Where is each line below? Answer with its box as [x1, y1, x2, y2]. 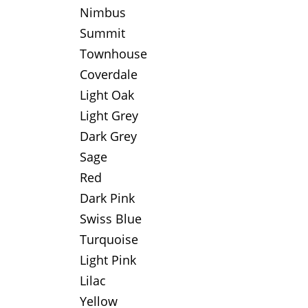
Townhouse [80, 45, 147, 62]
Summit [80, 25, 125, 41]
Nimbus [80, 4, 126, 21]
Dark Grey [80, 128, 137, 144]
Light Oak [80, 87, 134, 103]
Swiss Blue [80, 210, 142, 227]
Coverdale [80, 66, 137, 82]
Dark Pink [80, 190, 135, 206]
